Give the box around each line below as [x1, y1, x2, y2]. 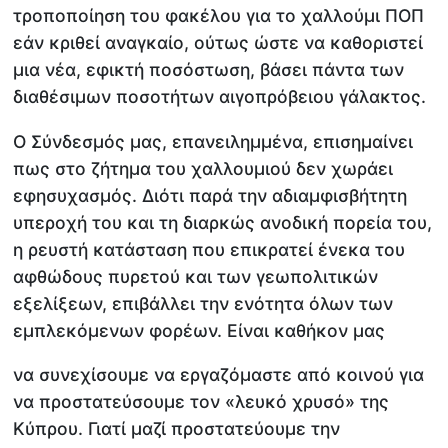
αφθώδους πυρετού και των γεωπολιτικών [13, 265, 379, 287]
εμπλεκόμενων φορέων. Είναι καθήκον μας [13, 319, 386, 341]
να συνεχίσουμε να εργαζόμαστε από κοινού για [13, 364, 425, 386]
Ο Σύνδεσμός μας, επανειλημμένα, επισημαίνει [13, 130, 414, 152]
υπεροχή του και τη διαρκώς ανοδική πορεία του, [13, 211, 433, 233]
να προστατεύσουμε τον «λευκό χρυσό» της [13, 391, 390, 413]
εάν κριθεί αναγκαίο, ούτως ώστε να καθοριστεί [13, 32, 424, 54]
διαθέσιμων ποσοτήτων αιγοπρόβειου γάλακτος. [13, 86, 427, 108]
